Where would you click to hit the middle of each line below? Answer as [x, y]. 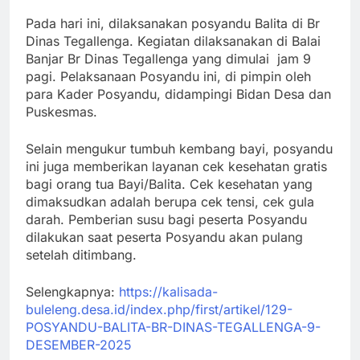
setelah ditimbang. [81, 254]
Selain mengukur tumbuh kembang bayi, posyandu [179, 148]
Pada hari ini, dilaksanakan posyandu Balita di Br [173, 23]
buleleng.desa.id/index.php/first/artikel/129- [159, 309]
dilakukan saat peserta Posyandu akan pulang [164, 237]
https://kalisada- [168, 291]
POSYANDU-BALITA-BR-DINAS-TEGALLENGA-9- [173, 327]
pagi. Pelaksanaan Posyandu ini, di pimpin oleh [168, 76]
